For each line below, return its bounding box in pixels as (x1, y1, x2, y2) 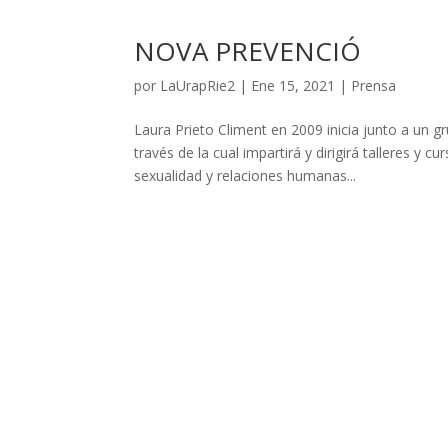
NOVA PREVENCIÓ (134, 33, 362, 70)
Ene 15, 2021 (251, 76, 336, 96)
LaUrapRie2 (160, 76, 236, 96)
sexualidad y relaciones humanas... (134, 166, 357, 186)
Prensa (351, 76, 397, 96)
